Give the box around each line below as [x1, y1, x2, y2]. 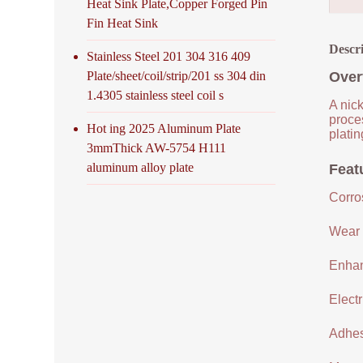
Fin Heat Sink [87, 15, 159, 30]
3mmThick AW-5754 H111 [87, 140, 227, 155]
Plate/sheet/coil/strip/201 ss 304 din [87, 68, 267, 83]
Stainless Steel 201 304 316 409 [87, 49, 251, 63]
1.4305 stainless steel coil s [87, 88, 224, 102]
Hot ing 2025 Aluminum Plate [87, 121, 241, 135]
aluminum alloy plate [87, 160, 194, 174]
